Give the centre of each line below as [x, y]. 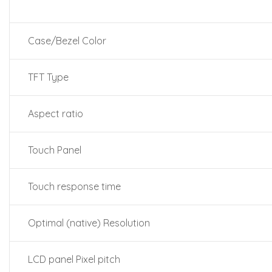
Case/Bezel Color [67, 41]
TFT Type [48, 77]
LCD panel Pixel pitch [74, 259]
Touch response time [74, 186]
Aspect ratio [56, 114]
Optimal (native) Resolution [89, 223]
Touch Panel [55, 150]
